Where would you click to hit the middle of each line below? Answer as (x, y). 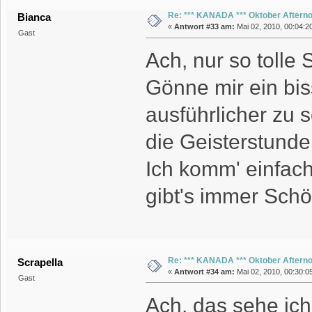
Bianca (34, 17)
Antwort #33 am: (204, 27)
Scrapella (40, 262)
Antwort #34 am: (204, 271)
